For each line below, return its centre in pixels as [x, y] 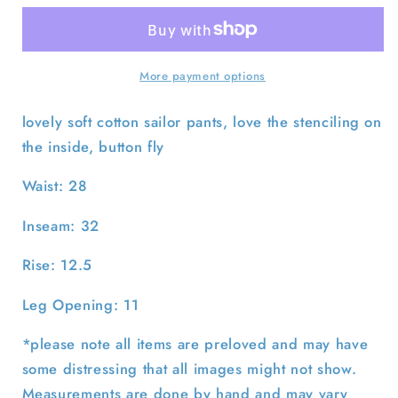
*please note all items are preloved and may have [195, 344]
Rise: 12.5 [57, 265]
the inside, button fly [93, 146]
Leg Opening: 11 [80, 304]
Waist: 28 [55, 186]
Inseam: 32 [61, 225]
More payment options [203, 76]
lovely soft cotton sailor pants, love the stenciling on [202, 121]
